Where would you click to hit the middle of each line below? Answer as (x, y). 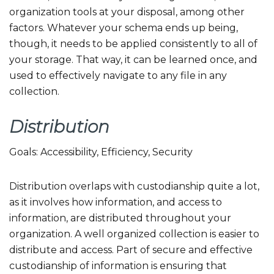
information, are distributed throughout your (120, 218)
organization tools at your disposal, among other (127, 12)
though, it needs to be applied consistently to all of (133, 44)
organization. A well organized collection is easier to (134, 234)
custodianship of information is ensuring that (118, 266)
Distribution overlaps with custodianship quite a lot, (134, 187)
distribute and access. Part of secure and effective (131, 250)
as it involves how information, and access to (116, 202)
